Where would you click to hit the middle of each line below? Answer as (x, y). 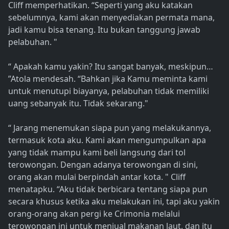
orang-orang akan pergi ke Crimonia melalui (94, 214)
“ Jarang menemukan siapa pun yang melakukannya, (110, 128)
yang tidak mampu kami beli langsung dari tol (97, 153)
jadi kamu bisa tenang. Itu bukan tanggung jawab (104, 30)
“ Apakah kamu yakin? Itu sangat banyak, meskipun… (111, 67)
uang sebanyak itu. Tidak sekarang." (78, 104)
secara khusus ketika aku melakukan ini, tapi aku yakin (114, 202)
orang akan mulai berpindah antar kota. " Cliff (97, 177)
